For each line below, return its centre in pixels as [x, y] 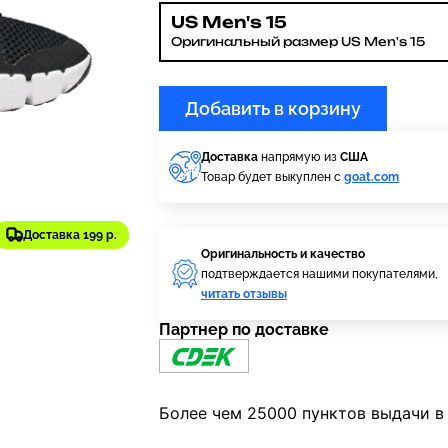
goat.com [371, 177]
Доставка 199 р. [70, 235]
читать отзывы [244, 293]
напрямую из [299, 157]
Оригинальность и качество [283, 253]
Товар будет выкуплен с [272, 177]
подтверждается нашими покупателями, [319, 273]
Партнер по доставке [244, 329]
